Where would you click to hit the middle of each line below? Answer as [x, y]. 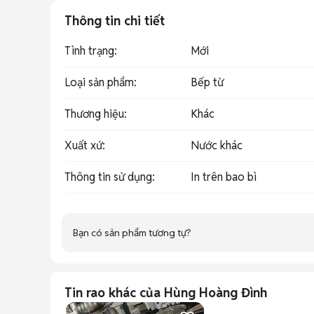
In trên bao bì [224, 177]
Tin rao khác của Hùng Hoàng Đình [166, 293]
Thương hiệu [94, 114]
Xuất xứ [83, 145]
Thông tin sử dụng [108, 177]
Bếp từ [207, 82]
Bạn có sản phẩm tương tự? [132, 232]
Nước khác [217, 145]
